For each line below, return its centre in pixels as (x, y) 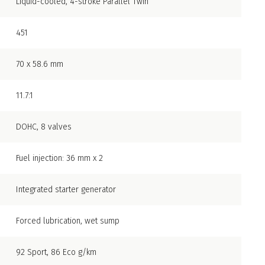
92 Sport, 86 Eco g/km (56, 253)
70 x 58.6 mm (40, 64)
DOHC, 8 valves (44, 127)
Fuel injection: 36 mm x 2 (59, 159)
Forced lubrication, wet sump (68, 221)
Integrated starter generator (66, 190)
